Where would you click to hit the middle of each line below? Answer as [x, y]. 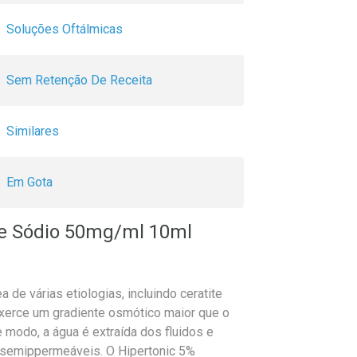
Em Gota [29, 182]
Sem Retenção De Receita [79, 80]
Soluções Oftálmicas [65, 29]
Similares [33, 131]
